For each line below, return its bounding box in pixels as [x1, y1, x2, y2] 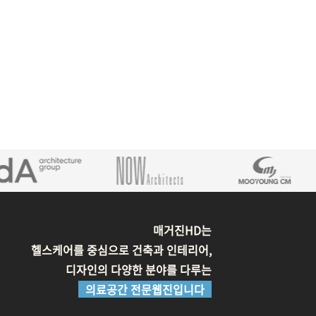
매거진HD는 [153, 221, 212, 238]
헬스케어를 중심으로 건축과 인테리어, [31, 241, 212, 258]
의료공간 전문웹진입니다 [85, 281, 205, 298]
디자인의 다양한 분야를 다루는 [66, 261, 212, 278]
